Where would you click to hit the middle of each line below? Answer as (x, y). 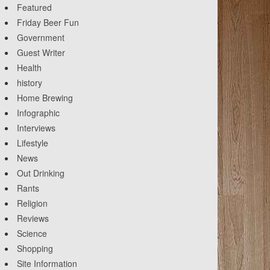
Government (41, 38)
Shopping (35, 249)
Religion (32, 203)
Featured (34, 8)
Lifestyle (33, 143)
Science (32, 234)
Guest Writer (41, 53)
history (30, 83)
